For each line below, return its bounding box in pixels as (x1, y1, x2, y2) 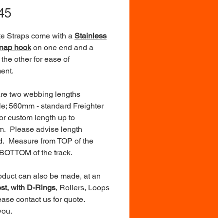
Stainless (74, 31, 107, 40)
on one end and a (31, 42, 93, 52)
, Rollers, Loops (55, 182, 109, 192)
